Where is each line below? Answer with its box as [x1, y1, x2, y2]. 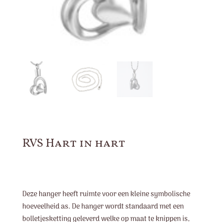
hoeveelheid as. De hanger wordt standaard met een [22, 201, 184, 213]
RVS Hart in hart [22, 135, 125, 152]
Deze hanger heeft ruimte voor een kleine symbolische [22, 188, 190, 200]
